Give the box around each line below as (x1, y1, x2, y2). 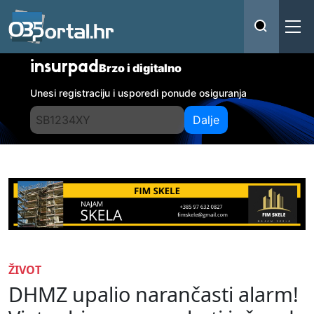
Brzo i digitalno (99, 61, 182, 75)
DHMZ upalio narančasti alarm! (8, 280, 299, 308)
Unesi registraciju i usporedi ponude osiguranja (30, 87, 247, 99)
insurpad (30, 60, 100, 76)
